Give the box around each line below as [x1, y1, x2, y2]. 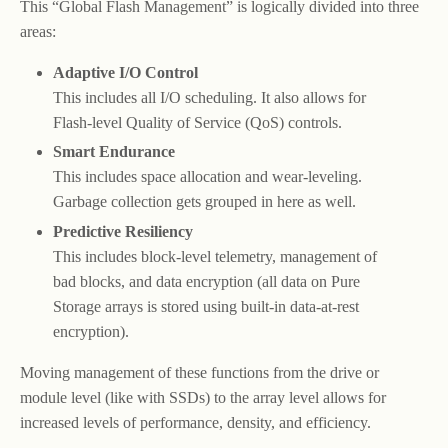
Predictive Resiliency [52, 222, 193, 240]
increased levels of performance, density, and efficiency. [20, 413, 371, 431]
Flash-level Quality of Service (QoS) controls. [52, 114, 342, 132]
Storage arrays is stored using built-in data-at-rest [52, 297, 359, 315]
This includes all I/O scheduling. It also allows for [52, 89, 366, 107]
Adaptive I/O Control [52, 64, 198, 82]
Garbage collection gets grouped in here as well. [52, 193, 356, 211]
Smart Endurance [52, 143, 175, 161]
